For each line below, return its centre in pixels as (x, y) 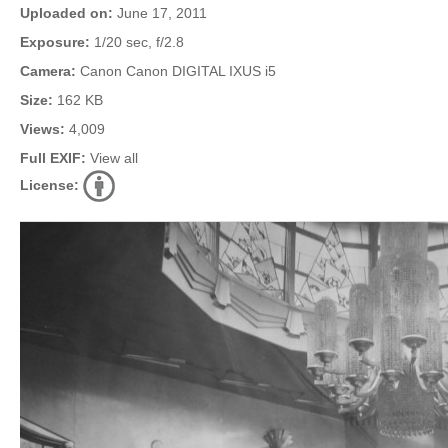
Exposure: (55, 42)
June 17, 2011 (160, 13)
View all (114, 158)
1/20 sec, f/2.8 (137, 42)
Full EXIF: (53, 158)
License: (49, 185)
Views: (42, 129)
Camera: (48, 71)
